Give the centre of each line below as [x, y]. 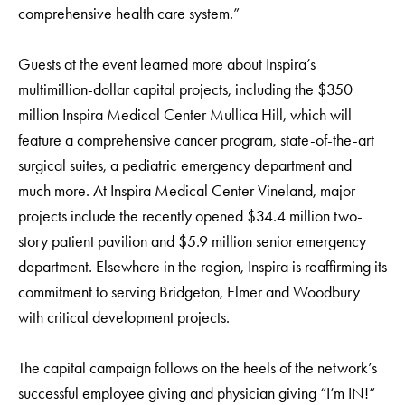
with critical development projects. [124, 317]
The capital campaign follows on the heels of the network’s [198, 368]
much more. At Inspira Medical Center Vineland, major [187, 191]
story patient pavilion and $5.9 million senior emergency [192, 241]
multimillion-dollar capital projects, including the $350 [185, 89]
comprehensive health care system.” [129, 14]
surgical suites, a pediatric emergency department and [185, 165]
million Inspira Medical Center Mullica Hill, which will [185, 115]
